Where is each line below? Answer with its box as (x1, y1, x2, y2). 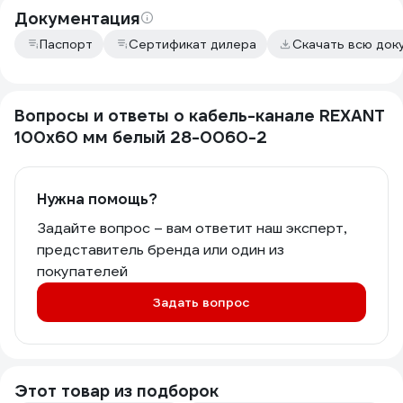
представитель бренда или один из (37, 240, 284, 259)
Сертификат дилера (129, 36, 256, 52)
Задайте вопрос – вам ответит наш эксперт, (37, 219, 346, 237)
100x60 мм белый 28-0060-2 (14, 127, 267, 148)
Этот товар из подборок (14, 381, 219, 401)
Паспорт (40, 36, 93, 52)
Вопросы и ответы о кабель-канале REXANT (14, 105, 385, 126)
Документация (14, 8, 140, 29)
